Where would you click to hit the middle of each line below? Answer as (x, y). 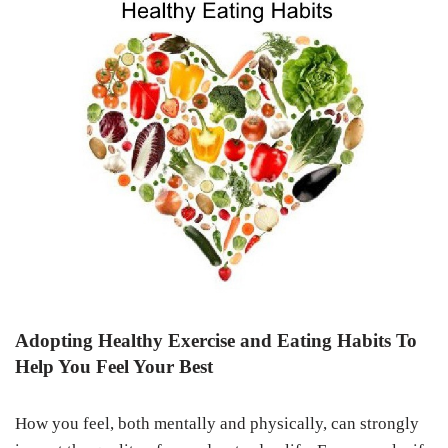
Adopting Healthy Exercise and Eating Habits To (216, 340)
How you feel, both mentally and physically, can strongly (217, 423)
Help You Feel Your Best (114, 366)
